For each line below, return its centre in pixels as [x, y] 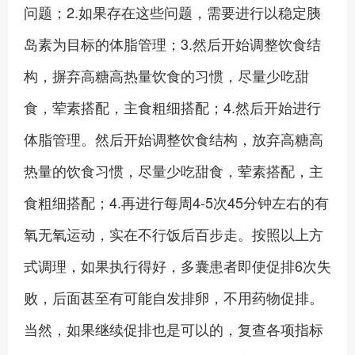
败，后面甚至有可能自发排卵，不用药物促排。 [174, 297]
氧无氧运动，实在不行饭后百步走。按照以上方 [174, 234]
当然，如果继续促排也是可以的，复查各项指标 [174, 329]
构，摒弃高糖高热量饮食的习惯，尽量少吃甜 [166, 75]
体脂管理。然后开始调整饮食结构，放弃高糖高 [174, 139]
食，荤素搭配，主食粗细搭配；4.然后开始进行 [172, 107]
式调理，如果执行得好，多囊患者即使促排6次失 [177, 265]
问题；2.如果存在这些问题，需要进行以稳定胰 [172, 12]
